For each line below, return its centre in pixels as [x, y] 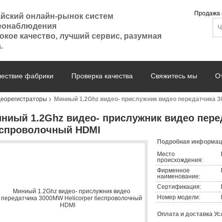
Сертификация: [179, 187]
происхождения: [180, 160]
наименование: [179, 176]
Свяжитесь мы [174, 76]
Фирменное [173, 170]
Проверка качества [102, 76]
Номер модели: [179, 197]
